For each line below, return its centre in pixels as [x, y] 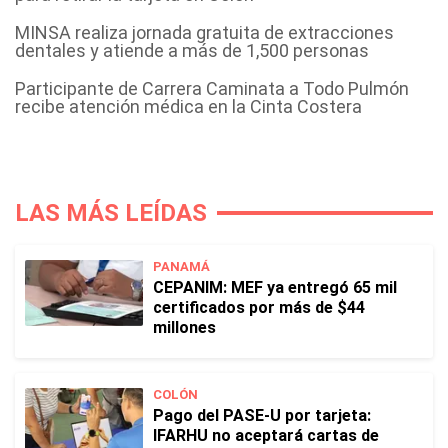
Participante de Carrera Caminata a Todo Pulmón [212, 88]
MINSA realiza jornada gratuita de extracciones [204, 32]
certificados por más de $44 [259, 307]
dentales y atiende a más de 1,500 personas [192, 50]
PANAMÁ [181, 266]
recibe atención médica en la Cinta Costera [188, 106]
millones [184, 327]
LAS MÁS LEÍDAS [111, 213]
